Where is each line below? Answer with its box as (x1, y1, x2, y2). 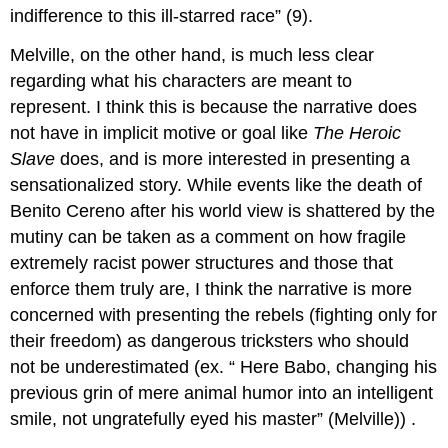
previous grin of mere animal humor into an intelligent (10, 382, 434, 403)
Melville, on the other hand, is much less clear (10, 44, 375, 65)
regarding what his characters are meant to (10, 70, 353, 91)
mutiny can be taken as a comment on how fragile (10, 226, 407, 247)
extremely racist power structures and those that (10, 252, 394, 273)
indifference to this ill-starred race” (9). (10, 5, 314, 26)
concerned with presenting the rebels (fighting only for (10, 304, 438, 325)
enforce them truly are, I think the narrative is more (10, 278, 413, 299)
